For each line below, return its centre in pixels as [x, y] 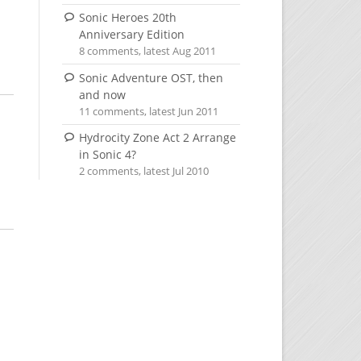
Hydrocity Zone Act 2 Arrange [157, 138]
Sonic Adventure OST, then [151, 77]
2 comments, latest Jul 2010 [144, 172]
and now [102, 94]
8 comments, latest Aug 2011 [148, 52]
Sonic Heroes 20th [127, 18]
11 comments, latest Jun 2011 [149, 111]
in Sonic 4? [107, 155]
